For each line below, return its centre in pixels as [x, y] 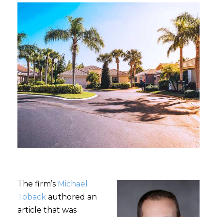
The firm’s [37, 184]
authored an [71, 197]
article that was [47, 210]
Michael [72, 184]
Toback [31, 197]
